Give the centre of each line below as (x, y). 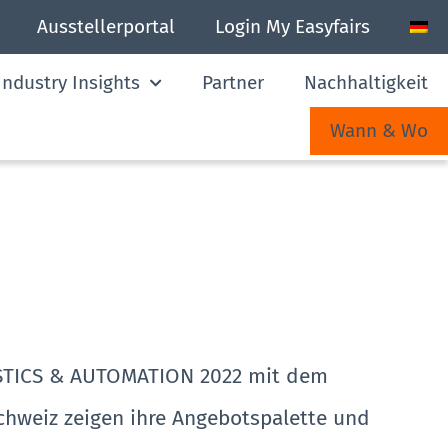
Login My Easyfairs (292, 26)
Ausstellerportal (105, 26)
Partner (232, 82)
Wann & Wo (378, 130)
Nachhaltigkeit (365, 82)
